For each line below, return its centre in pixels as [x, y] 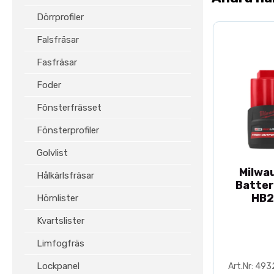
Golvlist [52, 153]
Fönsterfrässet [69, 108]
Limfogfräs [61, 243]
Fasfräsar [57, 62]
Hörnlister [57, 198]
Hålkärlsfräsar [65, 176]
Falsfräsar [58, 40]
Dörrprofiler [60, 17]
